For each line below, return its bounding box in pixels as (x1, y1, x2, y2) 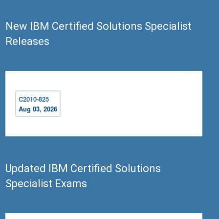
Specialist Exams (5, 177, 88, 190)
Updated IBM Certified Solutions (5, 162, 161, 175)
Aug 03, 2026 (19, 104, 58, 114)
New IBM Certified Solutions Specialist (5, 20, 192, 33)
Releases (5, 35, 50, 48)
